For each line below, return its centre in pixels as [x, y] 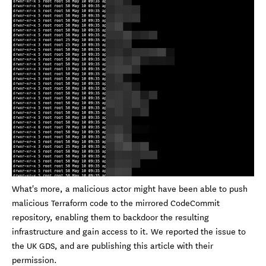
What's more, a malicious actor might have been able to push [130, 189]
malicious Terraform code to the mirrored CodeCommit [116, 203]
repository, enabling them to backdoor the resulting [110, 217]
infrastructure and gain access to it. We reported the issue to [129, 231]
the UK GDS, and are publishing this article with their [113, 246]
